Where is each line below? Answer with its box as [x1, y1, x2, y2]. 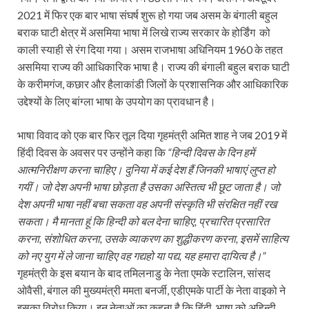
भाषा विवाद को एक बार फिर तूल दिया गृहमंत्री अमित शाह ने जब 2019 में [17, 128, 287, 142]
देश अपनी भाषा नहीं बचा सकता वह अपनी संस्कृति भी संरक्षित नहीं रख [17, 197, 277, 211]
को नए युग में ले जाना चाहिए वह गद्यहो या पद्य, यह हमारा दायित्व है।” [17, 249, 266, 263]
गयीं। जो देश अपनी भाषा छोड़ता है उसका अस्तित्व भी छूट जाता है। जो [17, 180, 280, 194]
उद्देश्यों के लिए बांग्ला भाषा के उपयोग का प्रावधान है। [17, 94, 216, 108]
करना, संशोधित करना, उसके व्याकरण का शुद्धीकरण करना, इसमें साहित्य [17, 232, 288, 246]
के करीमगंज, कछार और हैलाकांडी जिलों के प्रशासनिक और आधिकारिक [17, 77, 288, 91]
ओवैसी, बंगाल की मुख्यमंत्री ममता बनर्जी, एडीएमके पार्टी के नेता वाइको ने [17, 283, 286, 297]
